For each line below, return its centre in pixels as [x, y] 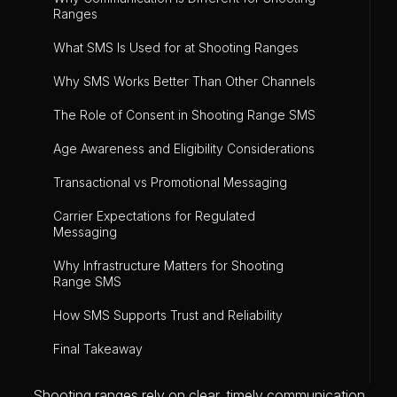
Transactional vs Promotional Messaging [170, 182]
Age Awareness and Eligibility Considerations [184, 148]
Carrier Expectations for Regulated [154, 215]
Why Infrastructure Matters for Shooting [168, 265]
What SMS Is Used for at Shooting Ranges [176, 47]
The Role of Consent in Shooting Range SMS [184, 114]
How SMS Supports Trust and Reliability [168, 315]
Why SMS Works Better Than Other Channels [184, 81]
